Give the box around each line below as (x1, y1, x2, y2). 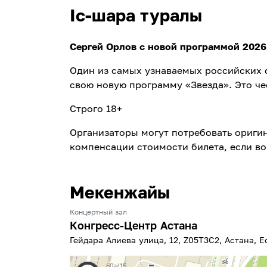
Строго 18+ (70, 103, 122, 115)
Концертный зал (70, 207, 127, 217)
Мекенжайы (70, 182, 170, 203)
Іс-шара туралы (70, 5, 202, 26)
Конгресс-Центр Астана (70, 219, 197, 232)
